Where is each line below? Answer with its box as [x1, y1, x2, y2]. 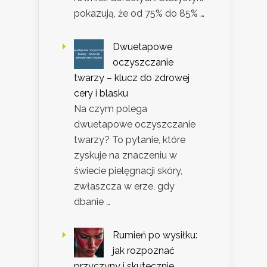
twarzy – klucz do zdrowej [74, 72, 190, 84]
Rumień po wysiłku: [113, 229, 197, 241]
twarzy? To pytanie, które [74, 134, 185, 146]
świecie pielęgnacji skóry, [74, 165, 182, 177]
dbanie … [74, 196, 110, 208]
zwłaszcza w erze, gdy [74, 181, 175, 193]
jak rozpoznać [113, 245, 175, 257]
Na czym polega [74, 103, 147, 115]
